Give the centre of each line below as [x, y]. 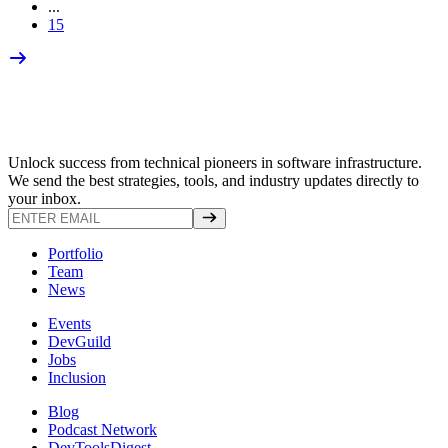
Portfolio [75, 253]
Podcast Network [102, 429]
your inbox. [44, 198]
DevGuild [79, 341]
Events [69, 323]
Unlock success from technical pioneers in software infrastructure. [215, 162]
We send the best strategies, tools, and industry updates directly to [213, 180]
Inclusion [77, 377]
